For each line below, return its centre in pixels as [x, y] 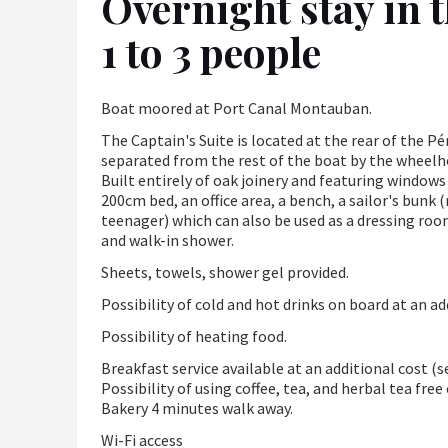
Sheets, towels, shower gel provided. [225, 272]
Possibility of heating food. [194, 336]
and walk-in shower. [167, 240]
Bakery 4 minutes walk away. [197, 408]
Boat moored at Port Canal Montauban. [236, 108]
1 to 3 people [211, 52]
